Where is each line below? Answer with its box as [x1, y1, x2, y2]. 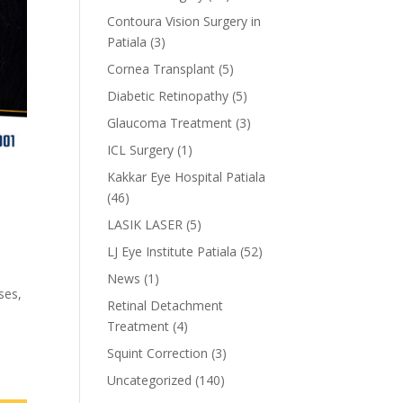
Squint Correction [107, 345, 209, 362]
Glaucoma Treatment [107, 114, 233, 131]
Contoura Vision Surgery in [107, 13, 262, 30]
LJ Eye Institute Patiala [107, 243, 237, 260]
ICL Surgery [107, 141, 175, 158]
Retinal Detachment [107, 297, 224, 314]
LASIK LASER [107, 216, 184, 233]
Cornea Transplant [107, 60, 216, 77]
